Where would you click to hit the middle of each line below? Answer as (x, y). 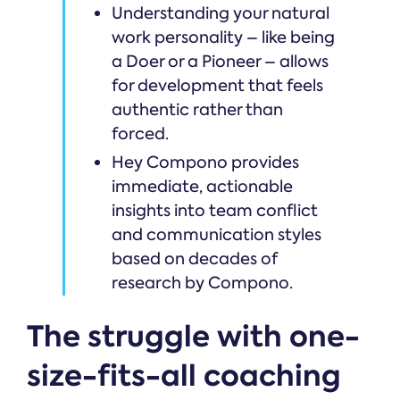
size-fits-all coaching (184, 375)
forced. (140, 133)
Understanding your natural (221, 13)
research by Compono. (202, 283)
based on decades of (194, 258)
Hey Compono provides (205, 162)
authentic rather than (197, 109)
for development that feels (217, 85)
